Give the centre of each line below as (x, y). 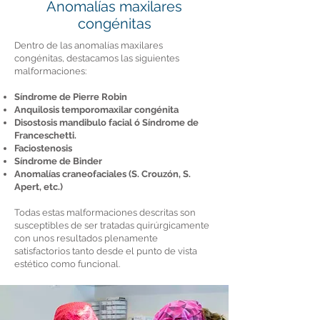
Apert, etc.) (39, 187)
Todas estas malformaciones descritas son (105, 212)
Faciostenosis (43, 148)
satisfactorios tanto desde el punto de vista (106, 251)
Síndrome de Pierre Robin (71, 97)
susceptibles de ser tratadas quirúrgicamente (112, 225)
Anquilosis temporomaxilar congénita (96, 110)
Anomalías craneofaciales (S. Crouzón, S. (102, 174)
